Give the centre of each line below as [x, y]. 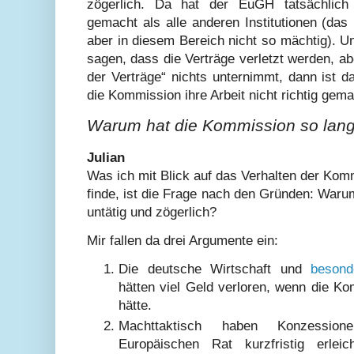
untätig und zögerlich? [152, 212]
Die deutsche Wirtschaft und [215, 269]
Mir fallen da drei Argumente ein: [183, 240]
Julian [106, 157]
